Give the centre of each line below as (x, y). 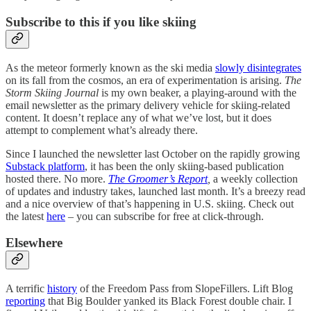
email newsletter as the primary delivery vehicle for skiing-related (148, 105)
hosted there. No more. (57, 178)
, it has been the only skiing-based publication (184, 166)
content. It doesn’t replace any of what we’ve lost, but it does (138, 117)
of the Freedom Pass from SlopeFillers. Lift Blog (185, 289)
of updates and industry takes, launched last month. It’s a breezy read (155, 191)
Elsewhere (34, 243)
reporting (25, 301)
